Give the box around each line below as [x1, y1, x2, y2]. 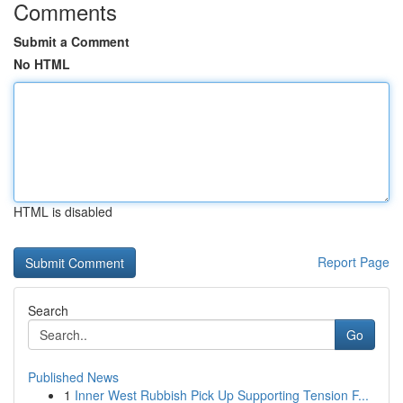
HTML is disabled [13, 202, 112, 220]
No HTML [13, 55, 70, 73]
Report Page [318, 253, 390, 271]
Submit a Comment [13, 32, 130, 50]
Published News [28, 368, 119, 386]
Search [28, 301, 68, 319]
